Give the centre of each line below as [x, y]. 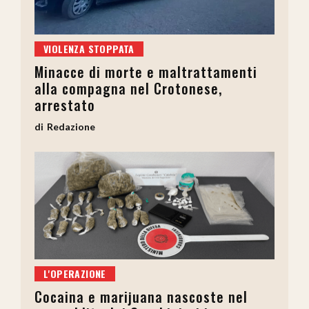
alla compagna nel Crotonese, [128, 88]
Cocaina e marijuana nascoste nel [141, 297]
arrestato [65, 104]
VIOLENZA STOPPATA [89, 48]
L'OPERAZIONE [75, 274]
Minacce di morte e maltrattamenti [146, 71]
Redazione [71, 126]
